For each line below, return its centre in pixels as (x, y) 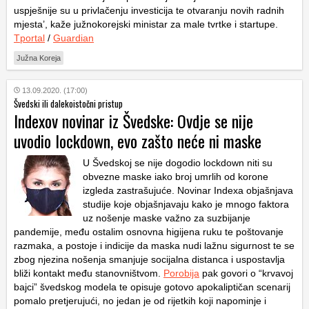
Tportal (29, 38)
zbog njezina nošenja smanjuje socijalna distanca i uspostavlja (149, 259)
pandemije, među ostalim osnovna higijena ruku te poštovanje (149, 231)
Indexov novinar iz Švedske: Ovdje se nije (133, 120)
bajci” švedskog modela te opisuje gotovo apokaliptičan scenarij (152, 287)
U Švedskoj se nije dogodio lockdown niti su (178, 162)
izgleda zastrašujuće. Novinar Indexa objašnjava (188, 190)
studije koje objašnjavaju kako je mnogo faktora (186, 204)
